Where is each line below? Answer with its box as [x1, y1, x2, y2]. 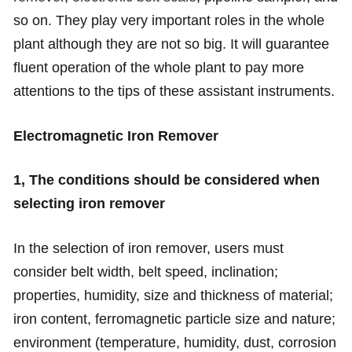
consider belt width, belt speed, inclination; [13, 264, 278, 280]
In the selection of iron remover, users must [13, 240, 284, 257]
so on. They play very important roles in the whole [13, 12, 324, 28]
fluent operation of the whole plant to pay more [13, 59, 304, 75]
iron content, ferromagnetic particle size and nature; [13, 311, 335, 328]
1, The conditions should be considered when [13, 172, 320, 189]
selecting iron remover [13, 196, 165, 212]
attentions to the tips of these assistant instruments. [13, 82, 335, 99]
